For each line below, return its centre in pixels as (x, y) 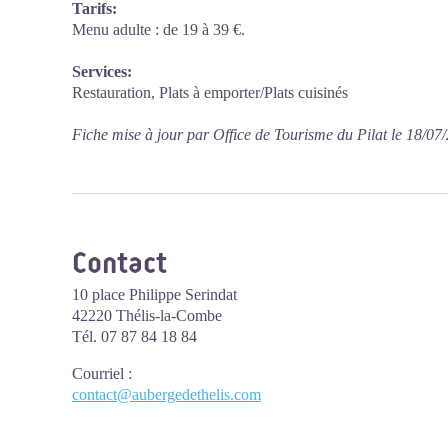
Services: (102, 71)
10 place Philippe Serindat (154, 294)
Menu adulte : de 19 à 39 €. (158, 29)
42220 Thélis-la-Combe (147, 315)
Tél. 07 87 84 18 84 (134, 336)
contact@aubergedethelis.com (166, 394)
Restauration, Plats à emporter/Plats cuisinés (210, 92)
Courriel (98, 373)
